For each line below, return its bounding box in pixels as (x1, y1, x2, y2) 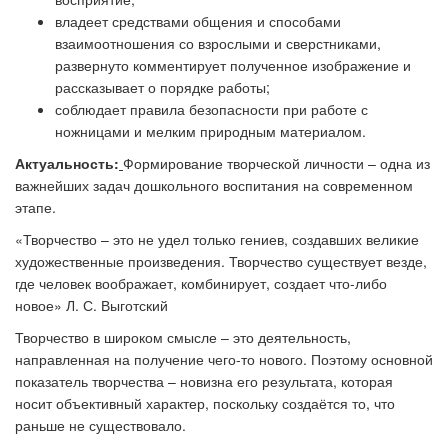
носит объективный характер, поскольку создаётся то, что (15, 393, 395, 413)
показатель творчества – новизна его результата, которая (15, 371, 393, 391)
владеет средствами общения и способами (55, 11, 341, 31)
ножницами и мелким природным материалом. (55, 121, 366, 141)
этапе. (15, 197, 56, 217)
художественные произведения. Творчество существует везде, (15, 251, 427, 271)
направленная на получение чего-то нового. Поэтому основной (15, 349, 433, 369)
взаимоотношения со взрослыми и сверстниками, (55, 33, 381, 53)
